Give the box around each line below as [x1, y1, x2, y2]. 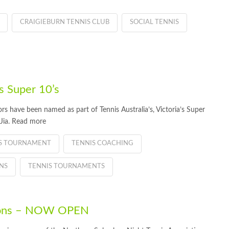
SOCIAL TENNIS [129, 18, 179, 26]
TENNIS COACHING [71, 140, 133, 147]
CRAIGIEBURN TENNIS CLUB [19, 18, 109, 26]
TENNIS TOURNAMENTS [28, 163, 105, 170]
